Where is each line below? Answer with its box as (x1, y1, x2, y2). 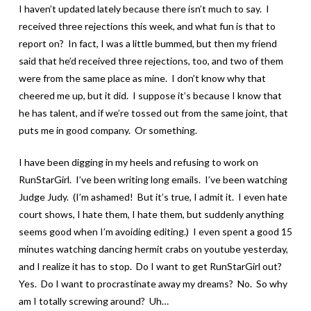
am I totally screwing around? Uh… (18, 294, 169, 307)
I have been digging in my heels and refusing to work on (18, 155, 258, 168)
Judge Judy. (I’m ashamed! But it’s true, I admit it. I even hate (18, 190, 287, 203)
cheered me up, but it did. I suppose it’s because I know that (18, 89, 282, 101)
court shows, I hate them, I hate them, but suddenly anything (18, 208, 284, 220)
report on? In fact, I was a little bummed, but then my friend (18, 37, 277, 49)
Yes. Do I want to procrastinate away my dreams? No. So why (18, 277, 287, 289)
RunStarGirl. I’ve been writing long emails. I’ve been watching (18, 173, 287, 185)
